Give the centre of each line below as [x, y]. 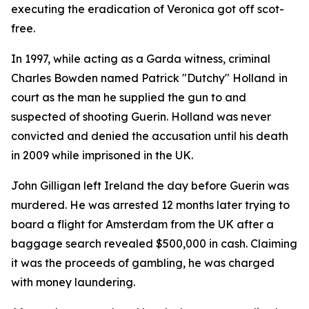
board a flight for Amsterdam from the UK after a [142, 224]
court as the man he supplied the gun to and [129, 97]
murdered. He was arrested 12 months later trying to [150, 205]
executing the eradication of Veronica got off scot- [148, 9]
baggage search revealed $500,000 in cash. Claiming [154, 243]
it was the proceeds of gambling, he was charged [143, 263]
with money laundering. [73, 282]
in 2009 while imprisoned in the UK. [103, 155]
